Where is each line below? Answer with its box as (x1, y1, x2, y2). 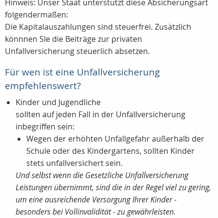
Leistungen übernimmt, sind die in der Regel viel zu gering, (16, 182, 211, 193)
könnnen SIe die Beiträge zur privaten (5, 34, 142, 45)
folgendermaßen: (5, 9, 68, 20)
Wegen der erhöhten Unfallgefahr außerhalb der (26, 133, 204, 145)
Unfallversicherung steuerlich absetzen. (5, 46, 150, 57)
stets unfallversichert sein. (26, 158, 123, 169)
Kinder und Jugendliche (16, 97, 101, 108)
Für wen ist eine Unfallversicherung (5, 66, 160, 79)
